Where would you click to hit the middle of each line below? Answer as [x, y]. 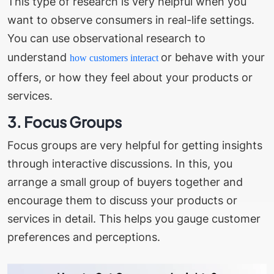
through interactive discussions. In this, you [120, 163]
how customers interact [115, 57]
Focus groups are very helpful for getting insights [135, 145]
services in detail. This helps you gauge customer [134, 218]
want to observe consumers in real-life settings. [131, 20]
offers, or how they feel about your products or [130, 77]
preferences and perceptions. [85, 237]
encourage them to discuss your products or [122, 200]
